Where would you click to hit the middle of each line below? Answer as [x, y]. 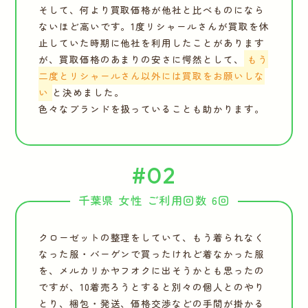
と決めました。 [88, 92]
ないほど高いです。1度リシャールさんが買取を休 [154, 26]
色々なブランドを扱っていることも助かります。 [151, 109]
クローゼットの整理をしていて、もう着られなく [151, 238]
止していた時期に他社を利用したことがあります [151, 43]
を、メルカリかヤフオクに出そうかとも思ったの [151, 271]
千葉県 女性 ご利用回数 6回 [154, 200]
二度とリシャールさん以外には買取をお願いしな [151, 76]
